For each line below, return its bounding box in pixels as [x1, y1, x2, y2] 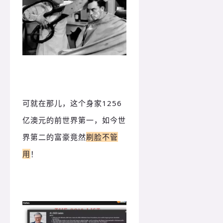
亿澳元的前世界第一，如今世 [22, 114, 126, 125]
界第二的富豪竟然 [22, 131, 86, 142]
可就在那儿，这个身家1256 [22, 98, 122, 108]
